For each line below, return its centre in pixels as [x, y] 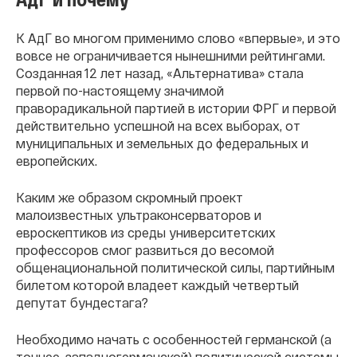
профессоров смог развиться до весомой [145, 250]
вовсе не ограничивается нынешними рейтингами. [171, 55]
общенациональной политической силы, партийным [175, 267]
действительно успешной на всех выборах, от [158, 126]
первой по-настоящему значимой [120, 90]
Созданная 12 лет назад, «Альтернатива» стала [160, 73]
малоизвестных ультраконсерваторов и [139, 215]
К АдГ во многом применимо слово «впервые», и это [178, 38]
